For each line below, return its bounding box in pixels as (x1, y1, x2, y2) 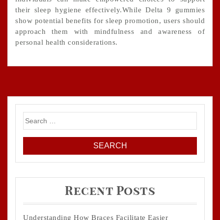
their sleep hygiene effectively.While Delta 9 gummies (15, 5, 205, 14)
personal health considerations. (15, 38, 118, 46)
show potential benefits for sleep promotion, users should (15, 16, 205, 25)
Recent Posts (65, 186, 155, 198)
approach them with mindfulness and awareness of (15, 27, 205, 35)
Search (23, 113, 46, 121)
